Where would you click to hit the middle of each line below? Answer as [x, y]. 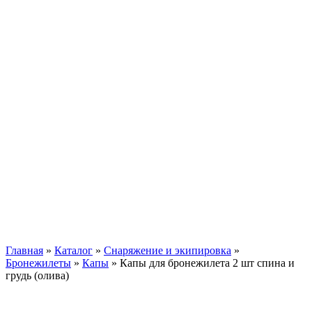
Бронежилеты [38, 263]
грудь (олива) [37, 275]
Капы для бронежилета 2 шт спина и [207, 263]
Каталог [73, 250]
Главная [24, 250]
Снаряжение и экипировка [167, 250]
